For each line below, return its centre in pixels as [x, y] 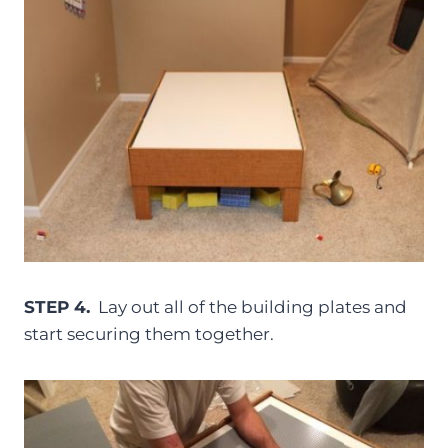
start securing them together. [149, 333]
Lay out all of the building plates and [248, 306]
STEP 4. [57, 306]
